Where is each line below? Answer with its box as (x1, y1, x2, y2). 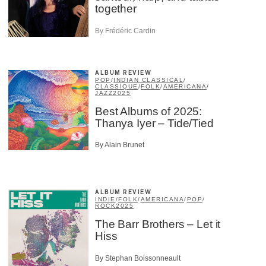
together (95, 2, 137, 15)
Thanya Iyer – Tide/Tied (95, 116, 214, 129)
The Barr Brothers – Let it (95, 218, 221, 231)
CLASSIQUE (95, 83, 138, 90)
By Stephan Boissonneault (95, 254, 180, 262)
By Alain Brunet (95, 141, 144, 150)
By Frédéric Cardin (95, 26, 156, 35)
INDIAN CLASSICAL (113, 76, 183, 83)
